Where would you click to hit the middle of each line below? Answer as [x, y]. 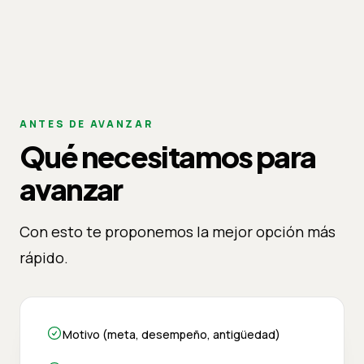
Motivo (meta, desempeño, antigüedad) [171, 334]
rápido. [44, 257]
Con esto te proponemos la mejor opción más [178, 231]
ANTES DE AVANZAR [87, 123]
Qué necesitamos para [168, 156]
